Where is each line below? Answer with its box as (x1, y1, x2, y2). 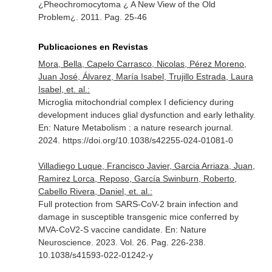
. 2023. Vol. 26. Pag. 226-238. (90, 237, 206, 247)
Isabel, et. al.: (38, 84, 90, 94)
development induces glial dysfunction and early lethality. (38, 110, 256, 120)
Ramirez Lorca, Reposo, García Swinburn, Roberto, (38, 174, 237, 183)
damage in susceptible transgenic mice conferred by (38, 212, 239, 222)
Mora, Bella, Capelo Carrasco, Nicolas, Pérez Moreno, (38, 59, 246, 69)
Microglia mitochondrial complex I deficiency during (38, 97, 234, 107)
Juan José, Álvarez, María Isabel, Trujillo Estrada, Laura (38, 72, 253, 81)
